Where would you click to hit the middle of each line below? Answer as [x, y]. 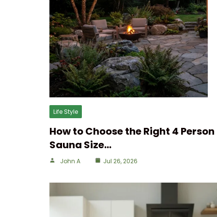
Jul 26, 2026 [120, 161]
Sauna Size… [80, 145]
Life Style [66, 112]
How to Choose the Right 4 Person [132, 131]
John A [70, 161]
